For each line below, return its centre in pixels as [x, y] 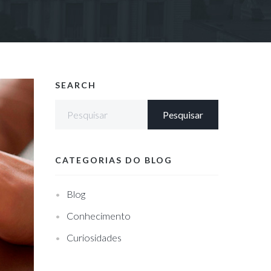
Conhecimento [99, 216]
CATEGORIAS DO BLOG [114, 160]
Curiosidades [94, 237]
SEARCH [76, 85]
